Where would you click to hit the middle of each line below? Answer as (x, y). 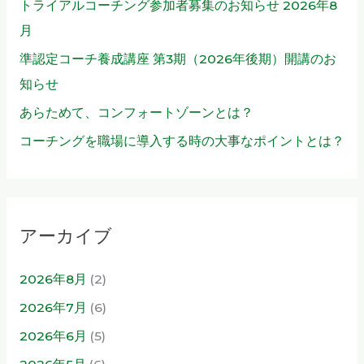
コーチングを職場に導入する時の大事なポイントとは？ (182, 141)
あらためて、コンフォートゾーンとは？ (136, 113)
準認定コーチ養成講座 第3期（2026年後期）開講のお (178, 59)
